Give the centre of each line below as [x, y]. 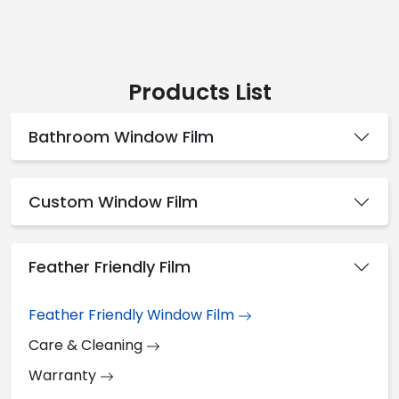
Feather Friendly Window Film [133, 315]
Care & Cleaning [87, 345]
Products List [199, 92]
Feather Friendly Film [110, 267]
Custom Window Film [113, 202]
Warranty [64, 375]
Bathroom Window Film [121, 137]
